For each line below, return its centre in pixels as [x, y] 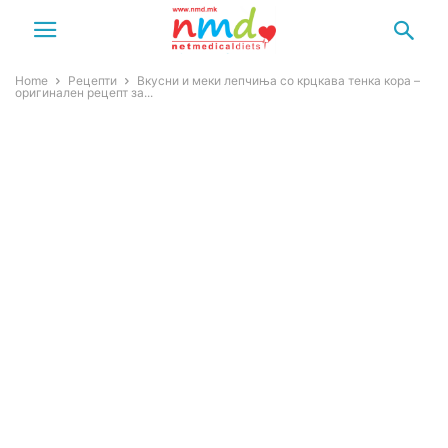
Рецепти [92, 80]
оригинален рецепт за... [84, 92]
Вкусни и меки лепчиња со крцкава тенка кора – [278, 80]
